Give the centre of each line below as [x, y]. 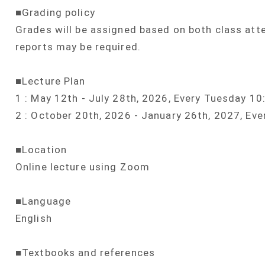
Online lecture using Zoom [83, 167]
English [34, 219]
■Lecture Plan [51, 81]
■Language [43, 201]
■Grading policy [55, 13]
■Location [41, 150]
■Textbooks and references [85, 253]
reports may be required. [78, 47]
